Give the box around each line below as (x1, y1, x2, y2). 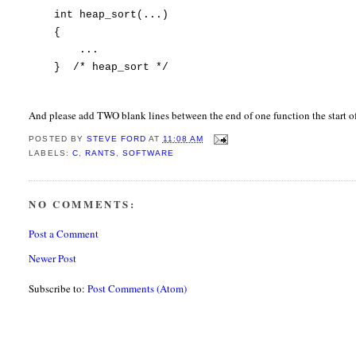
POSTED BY (29, 134, 87, 144)
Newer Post (29, 251, 77, 266)
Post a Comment (29, 226, 99, 242)
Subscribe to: (29, 281, 88, 296)
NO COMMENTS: (29, 195, 136, 211)
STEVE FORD (86, 134, 146, 144)
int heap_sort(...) (29, 9, 169, 21)
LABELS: (29, 148, 72, 157)
